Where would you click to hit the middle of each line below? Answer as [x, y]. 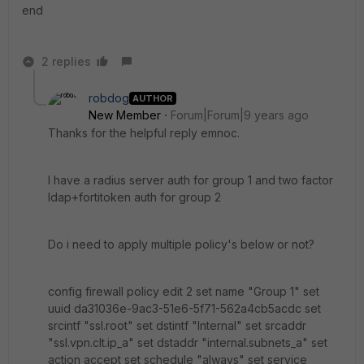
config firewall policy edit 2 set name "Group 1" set [184, 291]
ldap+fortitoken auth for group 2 [134, 197]
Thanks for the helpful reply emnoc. [145, 133]
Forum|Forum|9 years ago [240, 115]
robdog [109, 98]
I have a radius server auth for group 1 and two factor [191, 180]
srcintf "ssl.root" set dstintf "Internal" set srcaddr [177, 325]
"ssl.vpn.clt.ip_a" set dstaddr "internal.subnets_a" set [188, 342]
